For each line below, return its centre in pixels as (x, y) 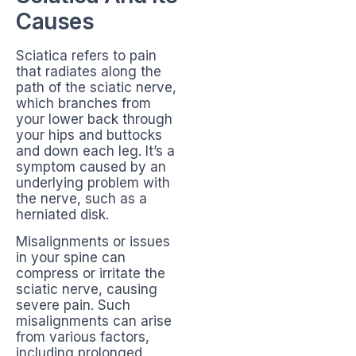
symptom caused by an (91, 166)
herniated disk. (62, 214)
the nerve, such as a (81, 198)
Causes (55, 21)
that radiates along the (89, 71)
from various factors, (83, 337)
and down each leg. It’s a (95, 151)
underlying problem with (93, 182)
